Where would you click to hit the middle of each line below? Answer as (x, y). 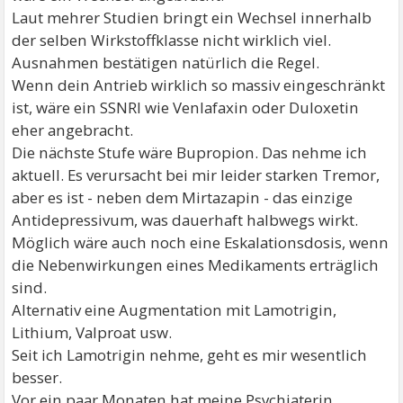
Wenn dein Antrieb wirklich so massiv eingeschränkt (199, 85)
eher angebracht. (73, 130)
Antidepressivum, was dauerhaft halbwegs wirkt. (185, 220)
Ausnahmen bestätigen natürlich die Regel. (166, 63)
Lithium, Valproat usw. (92, 333)
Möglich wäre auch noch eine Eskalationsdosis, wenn (201, 243)
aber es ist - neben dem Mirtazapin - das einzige (183, 198)
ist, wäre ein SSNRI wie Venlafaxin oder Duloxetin (186, 108)
